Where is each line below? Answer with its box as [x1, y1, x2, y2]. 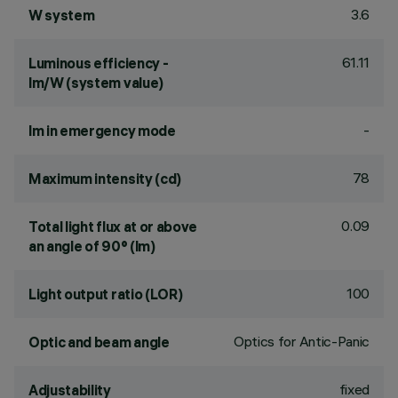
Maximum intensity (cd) [28, 170, 181, 187]
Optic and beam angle [28, 333, 170, 351]
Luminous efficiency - [28, 54, 169, 72]
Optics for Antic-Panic [234, 332, 370, 350]
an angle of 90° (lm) [28, 237, 155, 255]
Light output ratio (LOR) [28, 285, 183, 303]
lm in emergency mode [28, 122, 176, 139]
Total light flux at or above [28, 218, 198, 235]
